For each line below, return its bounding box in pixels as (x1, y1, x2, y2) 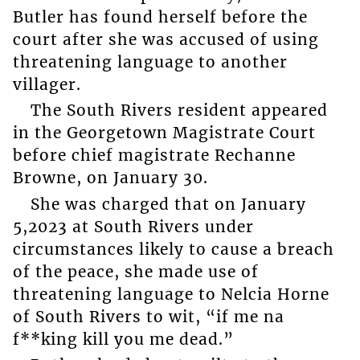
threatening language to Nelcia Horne (12, 284, 329, 304)
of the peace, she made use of (12, 261, 259, 281)
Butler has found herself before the (12, 6, 308, 27)
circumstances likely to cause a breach (12, 239, 334, 259)
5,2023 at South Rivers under (12, 216, 254, 236)
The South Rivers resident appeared (30, 100, 328, 121)
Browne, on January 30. (12, 168, 208, 188)
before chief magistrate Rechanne (12, 145, 296, 166)
